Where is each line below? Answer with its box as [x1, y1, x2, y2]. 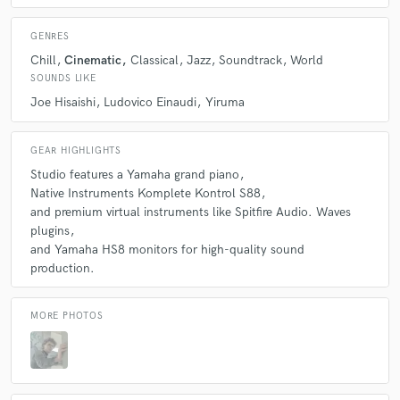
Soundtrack [219, 52, 282, 68]
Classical [129, 52, 179, 68]
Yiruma [204, 95, 245, 111]
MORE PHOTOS [30, 311, 104, 322]
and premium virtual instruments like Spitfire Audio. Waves [30, 204, 351, 220]
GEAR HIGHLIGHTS [30, 145, 121, 156]
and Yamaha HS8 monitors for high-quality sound [30, 241, 304, 257]
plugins [30, 222, 70, 238]
